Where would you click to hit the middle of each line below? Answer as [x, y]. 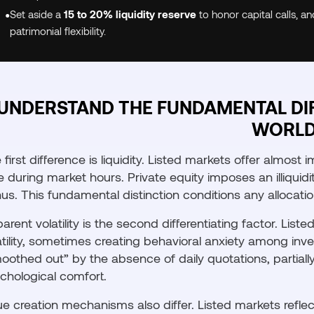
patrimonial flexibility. [58, 31]
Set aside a [37, 14]
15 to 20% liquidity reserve [130, 14]
